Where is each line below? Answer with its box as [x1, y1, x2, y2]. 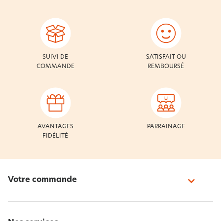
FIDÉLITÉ [42, 133, 68, 139]
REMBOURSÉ [147, 63, 184, 70]
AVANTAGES [37, 123, 74, 130]
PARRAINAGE [147, 123, 185, 130]
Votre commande [8, 176, 77, 184]
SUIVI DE [42, 54, 68, 60]
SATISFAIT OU [146, 54, 186, 60]
